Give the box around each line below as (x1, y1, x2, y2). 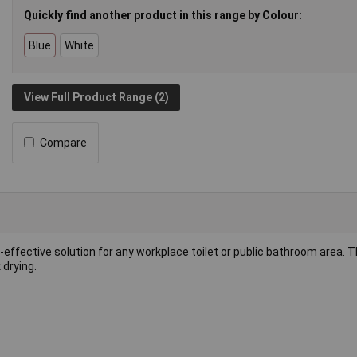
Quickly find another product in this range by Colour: (24, 8, 303, 22)
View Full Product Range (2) (23, 91, 169, 104)
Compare (40, 135, 88, 149)
